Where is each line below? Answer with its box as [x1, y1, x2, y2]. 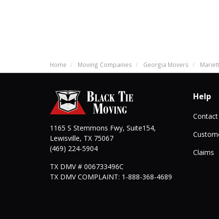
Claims [193, 147, 214, 157]
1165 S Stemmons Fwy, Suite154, [50, 123, 156, 132]
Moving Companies [78, 60, 132, 68]
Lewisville [50, 133, 80, 143]
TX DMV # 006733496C [50, 161, 124, 171]
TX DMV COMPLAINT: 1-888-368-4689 [50, 172, 172, 181]
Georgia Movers [143, 60, 189, 68]
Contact [193, 111, 218, 121]
